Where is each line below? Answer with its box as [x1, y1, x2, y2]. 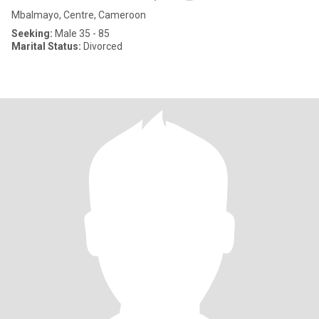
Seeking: [11, 28, 53, 39]
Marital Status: [11, 41, 81, 52]
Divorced [81, 41, 122, 52]
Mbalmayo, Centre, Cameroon [11, 9, 146, 21]
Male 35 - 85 [53, 28, 110, 39]
